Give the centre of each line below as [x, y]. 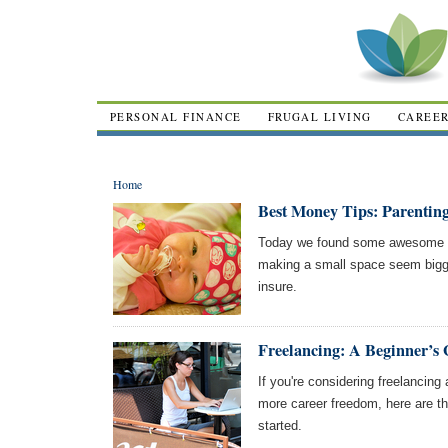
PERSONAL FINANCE [176, 116]
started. [280, 425]
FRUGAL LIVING [319, 116]
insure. [277, 286]
